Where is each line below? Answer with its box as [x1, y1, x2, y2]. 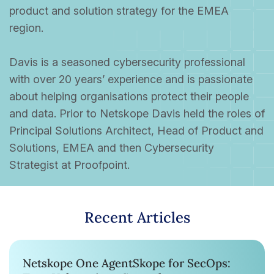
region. [9, 21, 43, 34]
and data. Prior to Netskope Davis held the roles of [9, 106, 265, 120]
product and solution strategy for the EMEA [9, 4, 229, 17]
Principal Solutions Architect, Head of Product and [9, 124, 264, 137]
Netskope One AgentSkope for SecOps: [23, 255, 231, 270]
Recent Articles [84, 207, 190, 227]
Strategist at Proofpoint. [9, 158, 130, 171]
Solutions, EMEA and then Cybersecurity [9, 141, 214, 154]
